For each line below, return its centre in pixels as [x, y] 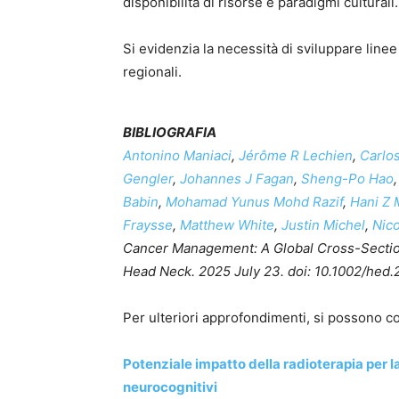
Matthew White [227, 224]
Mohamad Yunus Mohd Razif [254, 201]
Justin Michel [323, 224]
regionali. [152, 71]
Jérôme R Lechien [296, 155]
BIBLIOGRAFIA [170, 132]
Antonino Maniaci [177, 155]
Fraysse [148, 224]
